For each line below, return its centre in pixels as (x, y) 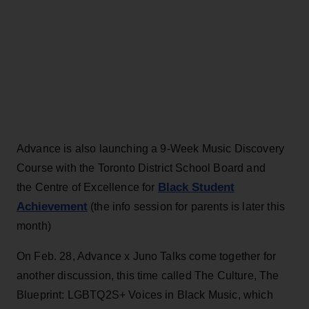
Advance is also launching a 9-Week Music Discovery (151, 148)
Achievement (52, 206)
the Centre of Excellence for (87, 187)
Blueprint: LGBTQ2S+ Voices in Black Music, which (145, 295)
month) (34, 226)
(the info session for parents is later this (187, 206)
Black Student (196, 187)
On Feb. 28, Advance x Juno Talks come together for (147, 256)
